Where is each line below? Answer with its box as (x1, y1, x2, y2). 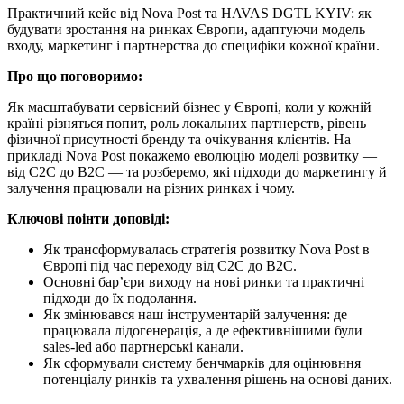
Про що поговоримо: (7, 69, 142, 85)
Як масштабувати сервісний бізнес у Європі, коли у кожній (7, 99, 372, 115)
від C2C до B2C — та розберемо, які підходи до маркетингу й (7, 164, 387, 180)
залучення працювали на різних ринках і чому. (7, 180, 295, 197)
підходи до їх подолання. (43, 290, 197, 307)
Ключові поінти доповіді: (7, 211, 170, 227)
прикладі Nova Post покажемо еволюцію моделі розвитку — (7, 148, 377, 164)
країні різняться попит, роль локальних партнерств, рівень (7, 115, 366, 132)
